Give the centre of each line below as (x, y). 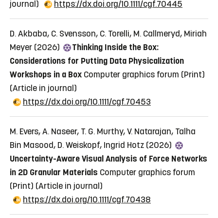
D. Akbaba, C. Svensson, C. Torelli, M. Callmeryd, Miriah (108, 33)
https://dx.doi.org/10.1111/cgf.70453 (87, 101)
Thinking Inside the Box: (115, 47)
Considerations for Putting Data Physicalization (97, 61)
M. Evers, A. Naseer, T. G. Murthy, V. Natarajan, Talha (103, 131)
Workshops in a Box (46, 74)
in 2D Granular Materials (54, 172)
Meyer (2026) (36, 47)
